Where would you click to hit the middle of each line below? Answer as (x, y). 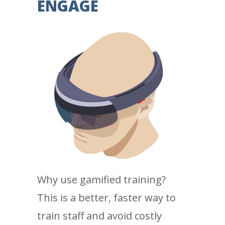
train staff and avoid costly (100, 215)
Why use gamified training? (102, 179)
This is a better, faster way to (107, 197)
